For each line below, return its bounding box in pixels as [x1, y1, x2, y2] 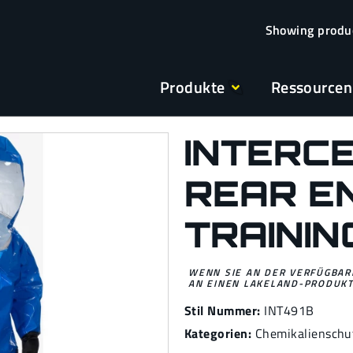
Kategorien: [184, 324, 252, 343]
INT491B [264, 301, 314, 320]
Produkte [159, 75, 225, 99]
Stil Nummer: [184, 301, 261, 320]
